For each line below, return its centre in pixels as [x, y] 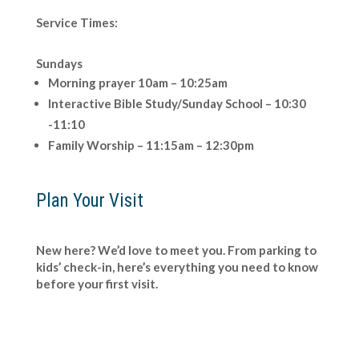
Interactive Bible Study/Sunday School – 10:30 [177, 103]
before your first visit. [97, 284]
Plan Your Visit [89, 201]
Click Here [80, 327]
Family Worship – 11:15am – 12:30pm [154, 145]
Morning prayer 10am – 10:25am [137, 83]
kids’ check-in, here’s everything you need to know [177, 267]
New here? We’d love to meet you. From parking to [176, 250]
